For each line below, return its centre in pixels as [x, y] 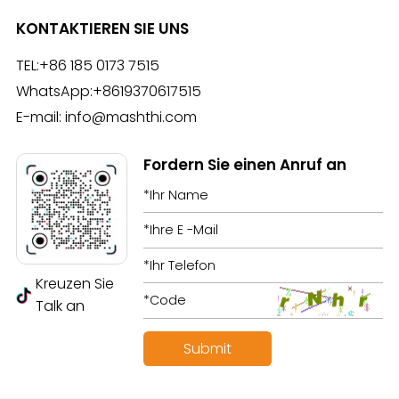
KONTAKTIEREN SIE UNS [102, 28]
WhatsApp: [54, 91]
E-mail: [40, 117]
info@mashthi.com [130, 117]
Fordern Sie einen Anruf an [245, 164]
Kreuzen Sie [74, 284]
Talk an [60, 306]
